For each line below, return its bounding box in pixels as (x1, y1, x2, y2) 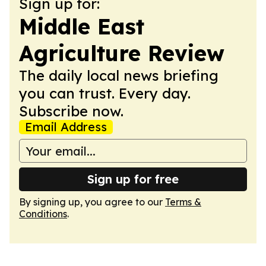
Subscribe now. (19, 102, 123, 120)
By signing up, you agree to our (19, 196, 165, 208)
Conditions (19, 208, 67, 220)
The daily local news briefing (19, 66, 218, 84)
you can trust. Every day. (19, 84, 191, 102)
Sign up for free (87, 172, 179, 186)
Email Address (25, 119, 107, 134)
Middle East (19, 13, 144, 40)
